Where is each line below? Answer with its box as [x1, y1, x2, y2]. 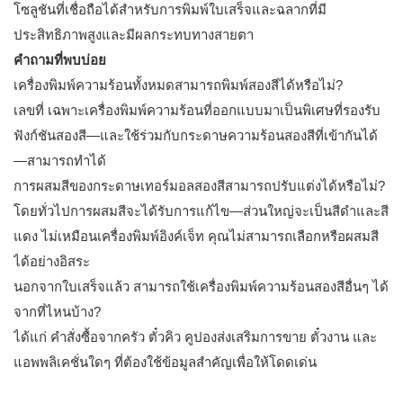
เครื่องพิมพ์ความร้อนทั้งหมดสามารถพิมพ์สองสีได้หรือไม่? [13, 77, 343, 94]
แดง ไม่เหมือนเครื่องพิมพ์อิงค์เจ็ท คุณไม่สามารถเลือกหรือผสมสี [13, 228, 379, 245]
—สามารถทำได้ [13, 153, 106, 169]
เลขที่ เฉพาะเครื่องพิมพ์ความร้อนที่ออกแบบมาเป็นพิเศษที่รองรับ [13, 103, 381, 119]
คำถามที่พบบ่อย [13, 52, 106, 68]
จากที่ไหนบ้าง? [13, 304, 101, 320]
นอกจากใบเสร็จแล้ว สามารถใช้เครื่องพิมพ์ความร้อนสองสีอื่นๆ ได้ [13, 279, 389, 295]
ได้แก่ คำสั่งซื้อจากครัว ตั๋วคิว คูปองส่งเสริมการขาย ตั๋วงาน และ [13, 329, 377, 345]
